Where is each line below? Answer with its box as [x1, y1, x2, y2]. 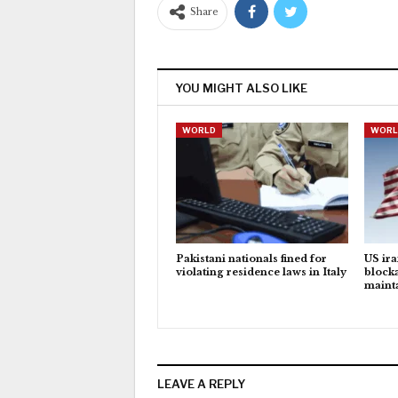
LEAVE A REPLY [157, 376, 245, 391]
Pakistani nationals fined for [176, 251, 327, 265]
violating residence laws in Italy [176, 265, 346, 278]
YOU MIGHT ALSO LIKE [175, 80, 307, 95]
